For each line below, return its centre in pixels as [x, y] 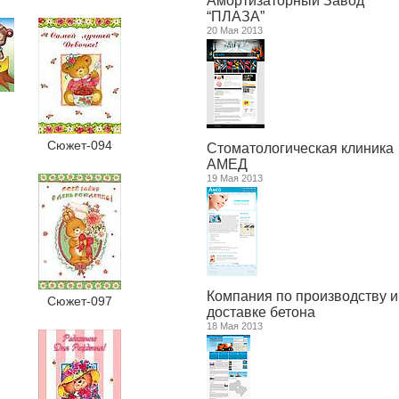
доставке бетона [261, 313]
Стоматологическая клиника [300, 149]
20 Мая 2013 [235, 31]
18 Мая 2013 [235, 326]
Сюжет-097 [79, 301]
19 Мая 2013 [235, 179]
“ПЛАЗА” [236, 17]
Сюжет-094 [79, 145]
